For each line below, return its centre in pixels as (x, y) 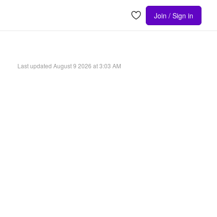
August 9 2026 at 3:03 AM (87, 65)
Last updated (35, 65)
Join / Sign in (174, 15)
